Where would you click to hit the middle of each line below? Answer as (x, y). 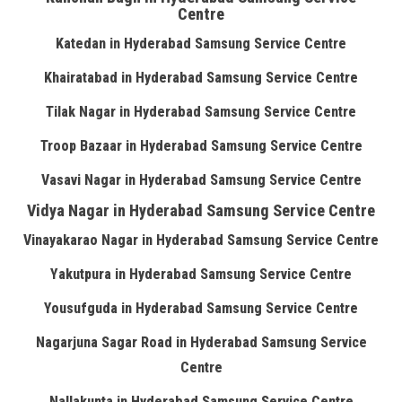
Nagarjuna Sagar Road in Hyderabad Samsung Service (201, 342)
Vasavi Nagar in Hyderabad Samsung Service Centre (201, 180)
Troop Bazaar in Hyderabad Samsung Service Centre (201, 146)
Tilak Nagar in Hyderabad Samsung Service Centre (201, 112)
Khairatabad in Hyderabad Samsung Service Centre (201, 78)
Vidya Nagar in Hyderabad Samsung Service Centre (201, 210)
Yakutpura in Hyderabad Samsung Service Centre (201, 274)
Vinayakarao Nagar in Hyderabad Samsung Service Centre (201, 240)
